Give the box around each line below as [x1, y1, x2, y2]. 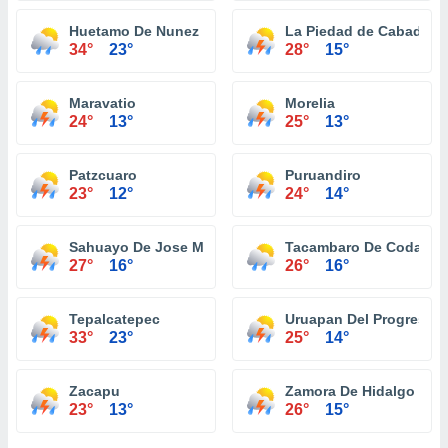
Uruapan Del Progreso [285, 311, 435, 327]
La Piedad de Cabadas [285, 23, 438, 39]
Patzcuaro [69, 167, 137, 183]
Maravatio [69, 95, 136, 111]
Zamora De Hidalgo [285, 383, 415, 399]
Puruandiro [285, 167, 361, 183]
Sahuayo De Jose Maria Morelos [69, 239, 288, 255]
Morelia [285, 95, 335, 111]
